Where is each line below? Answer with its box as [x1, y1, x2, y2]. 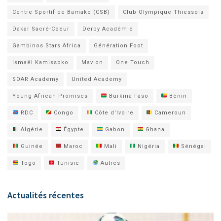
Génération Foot [94, 42, 143, 49]
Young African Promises [12, 93, 88, 99]
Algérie [18, 126, 43, 133]
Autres [98, 160, 120, 166]
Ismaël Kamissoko [12, 59, 69, 66]
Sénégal [179, 143, 206, 149]
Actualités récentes [7, 189, 84, 201]
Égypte [62, 126, 84, 133]
